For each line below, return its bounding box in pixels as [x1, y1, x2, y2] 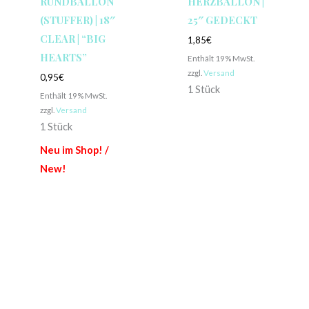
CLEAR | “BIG [39, 31, 106, 46]
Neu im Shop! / [39, 143, 109, 156]
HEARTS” [39, 50, 87, 64]
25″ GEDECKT [187, 12, 257, 27]
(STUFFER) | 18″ [39, 12, 115, 27]
